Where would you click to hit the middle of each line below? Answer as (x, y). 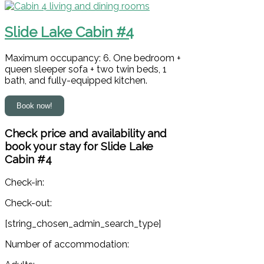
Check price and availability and (86, 133)
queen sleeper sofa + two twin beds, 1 (86, 69)
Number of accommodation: (67, 245)
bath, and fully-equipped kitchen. (76, 80)
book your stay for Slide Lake (79, 146)
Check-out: (28, 203)
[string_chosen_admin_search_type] (83, 224)
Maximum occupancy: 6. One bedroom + (93, 58)
